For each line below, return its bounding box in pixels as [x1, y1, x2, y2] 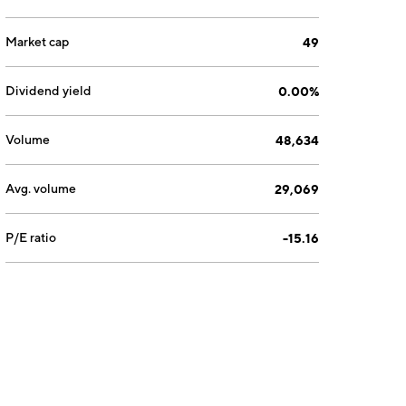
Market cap [5, 34, 70, 49]
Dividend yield [5, 83, 92, 98]
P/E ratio [5, 230, 57, 245]
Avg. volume [5, 181, 77, 196]
